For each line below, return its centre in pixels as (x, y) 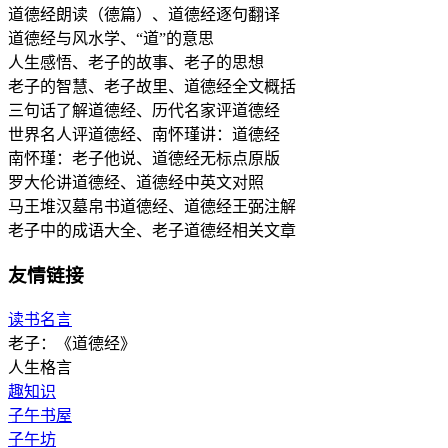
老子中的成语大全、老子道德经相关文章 (152, 231)
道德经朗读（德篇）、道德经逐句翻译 (144, 15)
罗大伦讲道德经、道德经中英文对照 (136, 183)
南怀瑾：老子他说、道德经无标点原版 (144, 159)
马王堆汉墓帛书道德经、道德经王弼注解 (152, 207)
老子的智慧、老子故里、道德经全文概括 (152, 87)
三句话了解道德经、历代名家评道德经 (144, 111)
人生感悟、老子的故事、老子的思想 (136, 63)
